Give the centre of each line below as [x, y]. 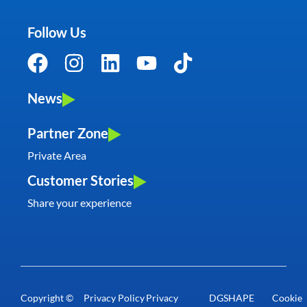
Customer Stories [81, 181]
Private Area [57, 155]
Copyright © [47, 297]
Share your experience [79, 203]
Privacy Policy [114, 297]
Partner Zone [68, 133]
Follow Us [57, 32]
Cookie [287, 297]
